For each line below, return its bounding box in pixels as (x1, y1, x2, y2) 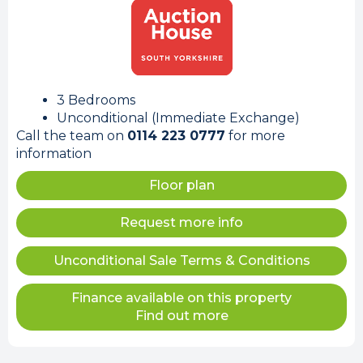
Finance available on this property (71, 290, 292, 305)
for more (225, 128, 285, 143)
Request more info (120, 215, 243, 230)
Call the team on (16, 128, 127, 143)
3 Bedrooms (57, 92, 135, 108)
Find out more (135, 308, 228, 323)
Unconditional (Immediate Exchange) (57, 110, 300, 126)
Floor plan (148, 177, 215, 193)
